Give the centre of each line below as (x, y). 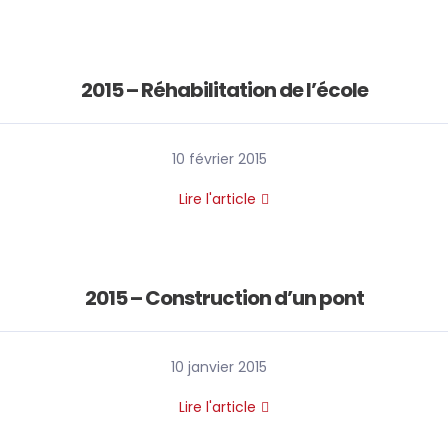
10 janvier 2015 (219, 367)
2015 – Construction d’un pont (224, 298)
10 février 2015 (219, 159)
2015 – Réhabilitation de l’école (224, 90)
